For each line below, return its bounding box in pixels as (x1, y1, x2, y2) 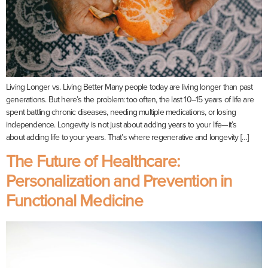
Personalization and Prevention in (6, 173, 232, 190)
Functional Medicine (6, 193, 143, 210)
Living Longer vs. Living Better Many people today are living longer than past (6, 83, 253, 92)
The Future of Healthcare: (6, 153, 179, 170)
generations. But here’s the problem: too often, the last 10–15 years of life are (6, 95, 254, 104)
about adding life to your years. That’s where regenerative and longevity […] (6, 133, 249, 142)
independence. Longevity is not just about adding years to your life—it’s (6, 120, 237, 129)
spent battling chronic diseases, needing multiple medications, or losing (6, 108, 236, 117)
